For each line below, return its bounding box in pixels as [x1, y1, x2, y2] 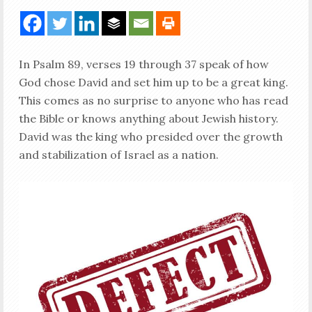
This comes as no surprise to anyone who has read [18, 93, 288, 107]
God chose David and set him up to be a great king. [18, 75, 288, 89]
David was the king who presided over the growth [18, 130, 283, 143]
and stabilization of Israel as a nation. [18, 148, 219, 162]
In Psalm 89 [18, 57, 81, 71]
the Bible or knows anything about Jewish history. [18, 111, 279, 125]
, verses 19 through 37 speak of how [80, 57, 269, 71]
